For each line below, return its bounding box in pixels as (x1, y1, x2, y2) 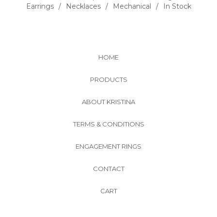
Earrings (26, 2, 54, 11)
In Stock (163, 2, 191, 11)
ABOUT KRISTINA (82, 98, 135, 106)
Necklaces (65, 2, 101, 11)
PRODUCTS (90, 76, 127, 84)
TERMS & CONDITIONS (73, 120, 144, 128)
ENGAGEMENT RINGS (76, 142, 141, 151)
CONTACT (93, 165, 124, 173)
